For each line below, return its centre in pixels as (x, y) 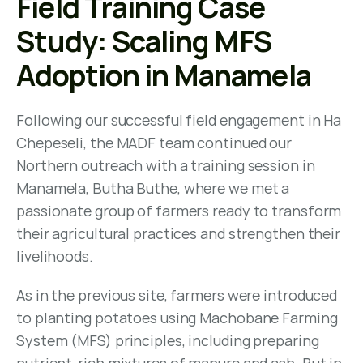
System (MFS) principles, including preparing (168, 340)
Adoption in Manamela (164, 75)
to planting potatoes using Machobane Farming (177, 318)
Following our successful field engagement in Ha (179, 120)
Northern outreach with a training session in (166, 165)
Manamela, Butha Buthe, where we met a (153, 188)
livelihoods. (55, 256)
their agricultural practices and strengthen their (179, 233)
